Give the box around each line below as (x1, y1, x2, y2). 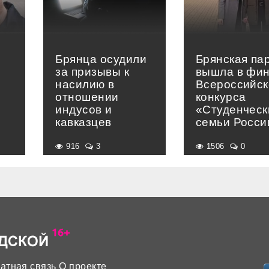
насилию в (55, 78, 115, 91)
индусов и (55, 103, 112, 116)
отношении (55, 91, 119, 104)
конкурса (195, 91, 246, 104)
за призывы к (55, 65, 130, 79)
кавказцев (55, 116, 112, 129)
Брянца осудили (55, 53, 147, 66)
